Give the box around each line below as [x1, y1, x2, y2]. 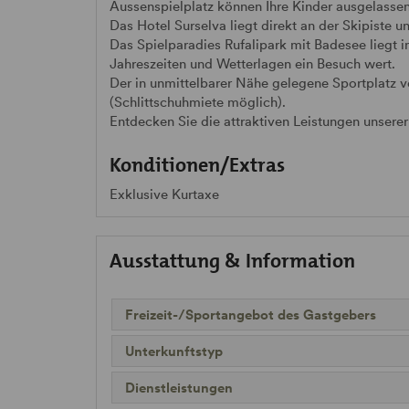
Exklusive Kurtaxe [110, 184, 219, 203]
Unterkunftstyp [125, 341, 223, 360]
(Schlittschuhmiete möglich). [110, 92, 286, 110]
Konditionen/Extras [110, 151, 285, 178]
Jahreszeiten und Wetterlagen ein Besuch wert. [110, 54, 395, 72]
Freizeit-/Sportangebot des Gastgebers [125, 305, 376, 323]
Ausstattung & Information [110, 246, 355, 274]
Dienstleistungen [125, 378, 233, 396]
